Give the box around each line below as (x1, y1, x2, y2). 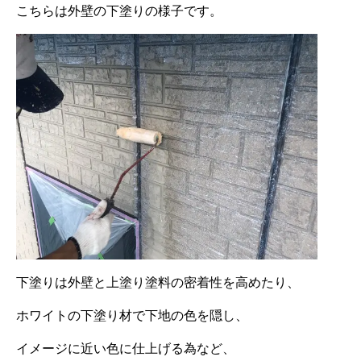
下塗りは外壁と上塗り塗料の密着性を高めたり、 (16, 273, 300, 290)
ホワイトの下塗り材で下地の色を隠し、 (16, 306, 248, 323)
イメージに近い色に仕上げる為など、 (16, 339, 235, 356)
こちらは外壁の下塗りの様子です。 (16, 2, 222, 19)
